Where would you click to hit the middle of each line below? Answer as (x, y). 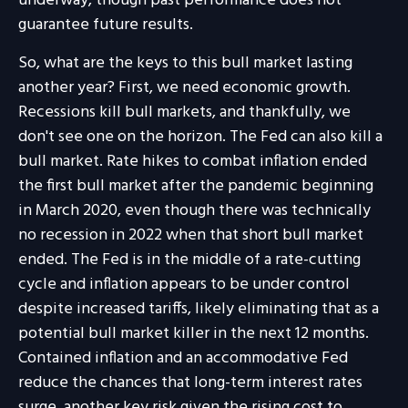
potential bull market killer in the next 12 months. (194, 333)
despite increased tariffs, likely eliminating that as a (199, 309)
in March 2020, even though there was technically (194, 210)
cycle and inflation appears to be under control (184, 284)
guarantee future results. (106, 25)
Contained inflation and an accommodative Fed (183, 358)
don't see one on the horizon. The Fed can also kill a (200, 137)
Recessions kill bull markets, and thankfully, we (184, 112)
